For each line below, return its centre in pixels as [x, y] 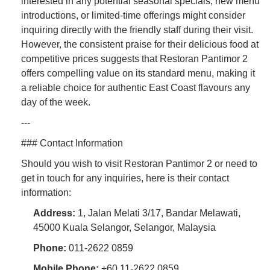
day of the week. [56, 102]
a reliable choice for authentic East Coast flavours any [136, 87]
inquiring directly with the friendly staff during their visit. [137, 30]
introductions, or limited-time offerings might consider [133, 15]
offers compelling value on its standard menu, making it [138, 73]
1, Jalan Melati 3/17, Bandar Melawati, [158, 213]
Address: [54, 213]
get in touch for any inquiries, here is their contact [125, 178]
